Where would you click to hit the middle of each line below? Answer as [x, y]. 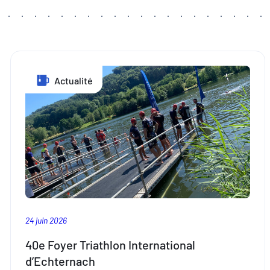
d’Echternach [61, 261]
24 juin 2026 [46, 220]
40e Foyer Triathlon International [111, 245]
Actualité [73, 80]
